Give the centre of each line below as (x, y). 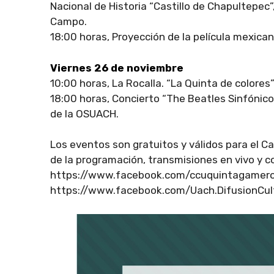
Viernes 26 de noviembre (117, 68)
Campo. (68, 22)
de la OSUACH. (84, 113)
